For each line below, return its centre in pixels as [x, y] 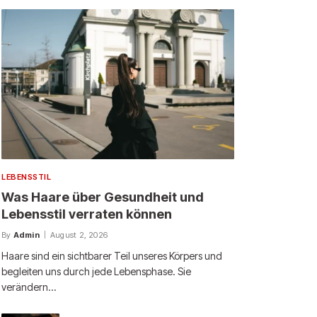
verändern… [29, 287]
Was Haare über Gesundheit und [103, 197]
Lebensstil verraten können [87, 214]
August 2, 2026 [79, 235]
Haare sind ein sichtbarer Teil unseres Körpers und [112, 256]
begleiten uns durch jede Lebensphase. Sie [96, 272]
